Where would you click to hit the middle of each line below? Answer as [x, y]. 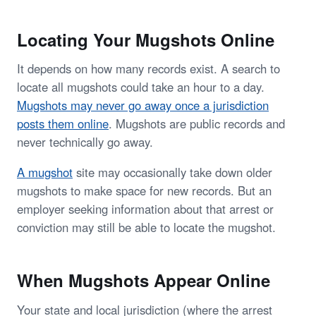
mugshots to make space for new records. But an [144, 191]
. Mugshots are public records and [197, 124]
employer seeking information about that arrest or [145, 209]
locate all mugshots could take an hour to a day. [141, 87]
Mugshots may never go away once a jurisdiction [143, 105]
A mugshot [45, 172]
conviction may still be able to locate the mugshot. [146, 227]
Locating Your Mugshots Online [146, 39]
